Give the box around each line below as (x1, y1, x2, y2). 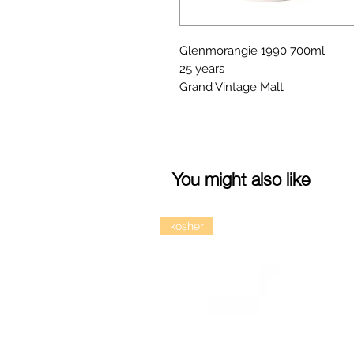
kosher (170, 220, 204, 232)
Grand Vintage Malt (179, 80, 284, 94)
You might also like (172, 161, 310, 194)
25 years (179, 62, 224, 76)
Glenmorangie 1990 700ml (179, 43, 325, 58)
